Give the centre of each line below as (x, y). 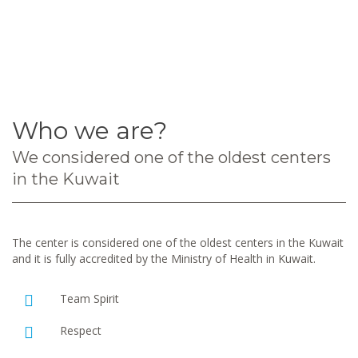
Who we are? (89, 131)
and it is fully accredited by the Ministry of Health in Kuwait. (164, 259)
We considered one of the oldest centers (171, 157)
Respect (81, 330)
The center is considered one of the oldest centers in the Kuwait (178, 243)
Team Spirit (89, 298)
